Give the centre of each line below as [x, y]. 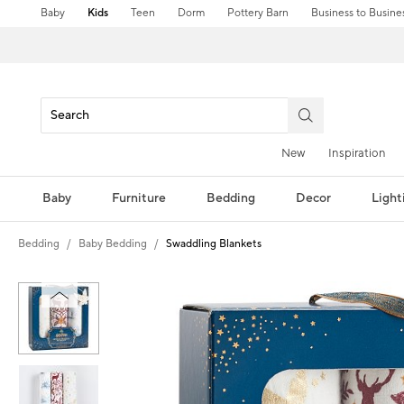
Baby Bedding [113, 243]
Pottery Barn [258, 13]
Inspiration [357, 153]
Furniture [138, 198]
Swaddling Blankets [214, 243]
